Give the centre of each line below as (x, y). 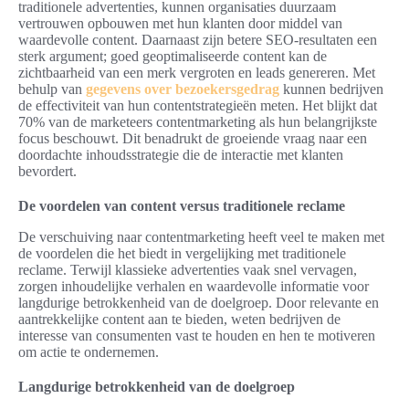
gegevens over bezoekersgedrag (183, 89)
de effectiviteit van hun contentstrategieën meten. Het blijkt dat (198, 106)
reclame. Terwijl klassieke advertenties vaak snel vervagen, (188, 270)
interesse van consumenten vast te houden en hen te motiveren (197, 336)
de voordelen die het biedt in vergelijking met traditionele (182, 254)
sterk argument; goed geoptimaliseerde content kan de (173, 57)
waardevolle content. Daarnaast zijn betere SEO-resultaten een (198, 40)
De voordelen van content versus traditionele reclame (182, 206)
